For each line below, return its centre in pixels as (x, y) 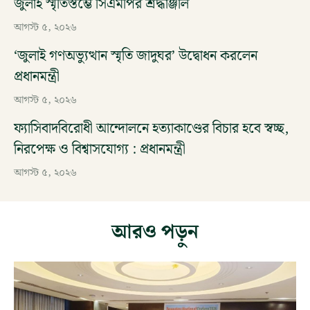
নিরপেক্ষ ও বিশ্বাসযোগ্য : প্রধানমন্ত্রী (100, 150)
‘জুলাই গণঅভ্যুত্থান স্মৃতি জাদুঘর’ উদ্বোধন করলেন (136, 56)
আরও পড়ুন (155, 232)
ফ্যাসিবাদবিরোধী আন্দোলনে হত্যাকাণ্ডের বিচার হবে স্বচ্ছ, (151, 129)
